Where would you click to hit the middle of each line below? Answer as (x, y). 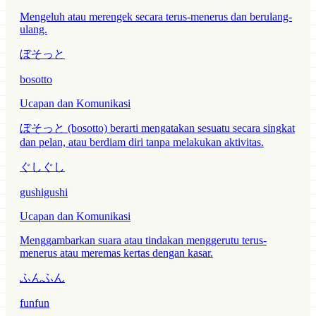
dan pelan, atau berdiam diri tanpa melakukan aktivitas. (142, 142)
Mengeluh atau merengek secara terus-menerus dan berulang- (156, 17)
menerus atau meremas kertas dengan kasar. (116, 253)
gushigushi (44, 193)
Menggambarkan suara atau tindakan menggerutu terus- (143, 241)
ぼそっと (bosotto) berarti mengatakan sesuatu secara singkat (157, 128)
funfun (35, 303)
